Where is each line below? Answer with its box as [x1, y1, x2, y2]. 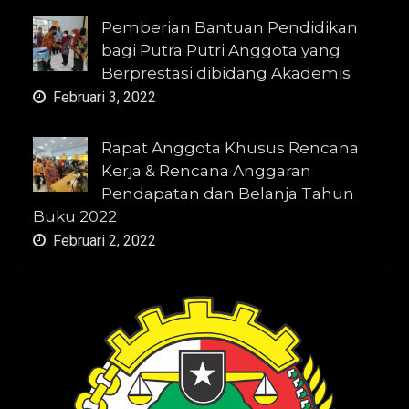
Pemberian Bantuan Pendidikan [101, 18, 359, 37]
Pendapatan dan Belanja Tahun [101, 184, 355, 204]
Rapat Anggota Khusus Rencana [101, 139, 360, 158]
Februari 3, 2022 [53, 89, 157, 107]
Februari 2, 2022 [53, 232, 157, 250]
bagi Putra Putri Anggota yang [101, 41, 341, 60]
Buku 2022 [33, 207, 118, 226]
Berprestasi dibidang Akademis [101, 64, 351, 83]
